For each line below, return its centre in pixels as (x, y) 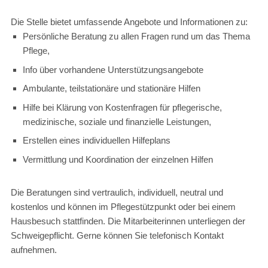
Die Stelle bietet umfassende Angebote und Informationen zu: (129, 22)
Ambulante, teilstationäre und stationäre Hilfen (111, 89)
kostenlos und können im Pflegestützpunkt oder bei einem (123, 207)
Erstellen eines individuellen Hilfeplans (96, 141)
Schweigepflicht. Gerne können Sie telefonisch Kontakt (117, 236)
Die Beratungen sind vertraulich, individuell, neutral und (117, 193)
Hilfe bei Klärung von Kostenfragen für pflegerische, (122, 107)
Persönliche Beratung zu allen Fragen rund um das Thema (136, 36)
